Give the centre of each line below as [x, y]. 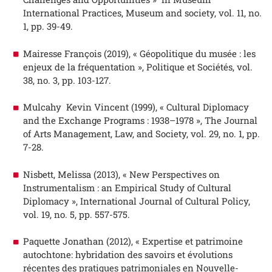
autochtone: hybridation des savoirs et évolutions [127, 255]
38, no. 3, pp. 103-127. [67, 80]
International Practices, [74, 13]
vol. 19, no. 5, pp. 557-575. [76, 214]
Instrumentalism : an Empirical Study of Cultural [127, 187]
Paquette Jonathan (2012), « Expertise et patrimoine [133, 241]
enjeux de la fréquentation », [84, 66]
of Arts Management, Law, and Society [104, 134]
